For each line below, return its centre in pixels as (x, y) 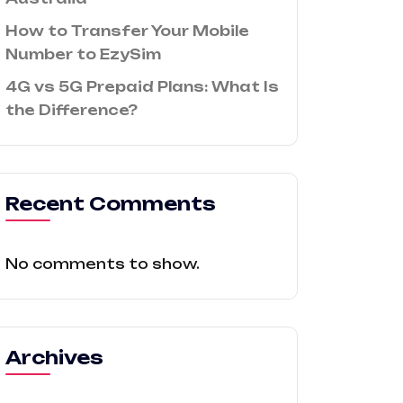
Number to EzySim (83, 54)
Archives (54, 358)
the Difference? (72, 110)
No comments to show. (103, 264)
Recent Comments (111, 204)
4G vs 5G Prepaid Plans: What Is (142, 87)
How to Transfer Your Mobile (127, 31)
